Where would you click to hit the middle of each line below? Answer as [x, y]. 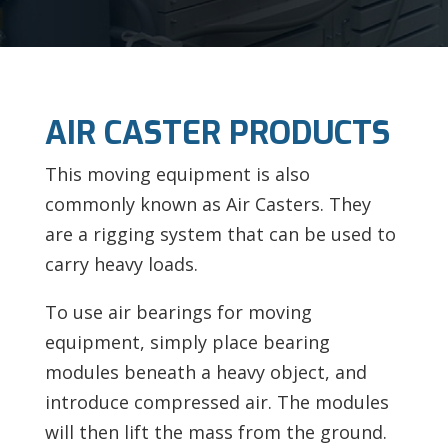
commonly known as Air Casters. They [207, 203]
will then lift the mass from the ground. [215, 431]
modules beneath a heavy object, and [205, 371]
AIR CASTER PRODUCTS [217, 132]
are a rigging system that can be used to [220, 233]
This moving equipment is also [177, 173]
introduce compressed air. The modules [216, 401]
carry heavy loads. [121, 263]
